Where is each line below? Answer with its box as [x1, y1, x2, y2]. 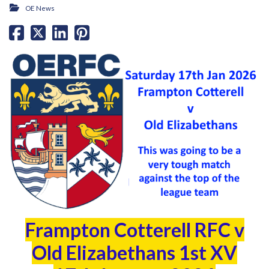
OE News [25, 4, 55, 12]
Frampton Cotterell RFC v [25, 217, 244, 241]
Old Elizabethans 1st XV [32, 240, 237, 264]
